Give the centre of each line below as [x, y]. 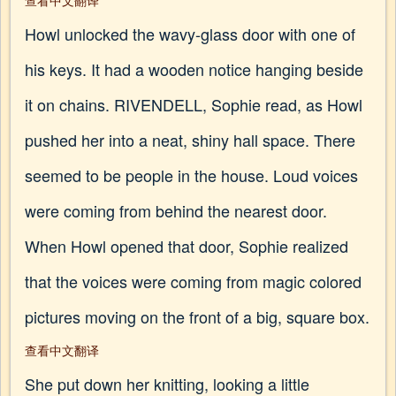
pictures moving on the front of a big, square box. [197, 316]
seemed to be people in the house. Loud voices [191, 175]
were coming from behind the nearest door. [176, 210]
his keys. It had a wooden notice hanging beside [194, 69]
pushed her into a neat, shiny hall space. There [190, 140]
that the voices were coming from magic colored [193, 281]
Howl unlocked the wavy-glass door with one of [190, 34]
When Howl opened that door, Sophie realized [187, 246]
